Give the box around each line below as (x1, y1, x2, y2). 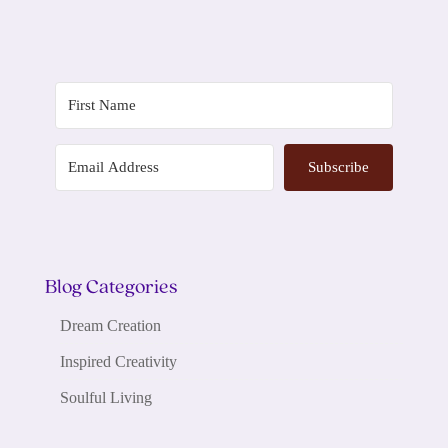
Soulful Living (59, 388, 152, 406)
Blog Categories (44, 277, 177, 298)
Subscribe (308, 159, 370, 176)
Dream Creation (59, 316, 161, 334)
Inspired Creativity (59, 352, 177, 370)
